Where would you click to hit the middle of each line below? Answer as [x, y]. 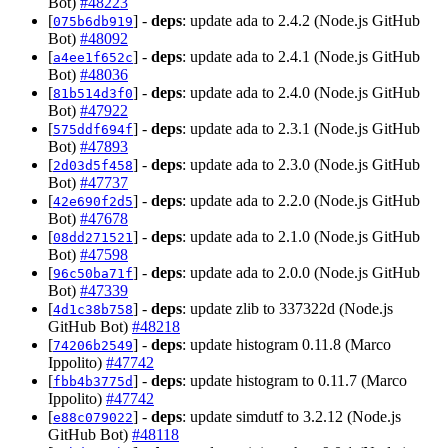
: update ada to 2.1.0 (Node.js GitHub [301, 237]
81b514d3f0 [93, 94]
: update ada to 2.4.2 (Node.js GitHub [301, 21]
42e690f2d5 [93, 202]
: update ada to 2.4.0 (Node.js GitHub [301, 93]
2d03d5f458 [93, 166]
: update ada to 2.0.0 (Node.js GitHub [301, 273]
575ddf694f [93, 130]
